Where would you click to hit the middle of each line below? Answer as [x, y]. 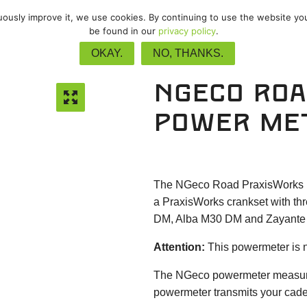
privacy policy [187, 31]
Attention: [179, 247]
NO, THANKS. [188, 53]
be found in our [123, 31]
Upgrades [173, 22]
